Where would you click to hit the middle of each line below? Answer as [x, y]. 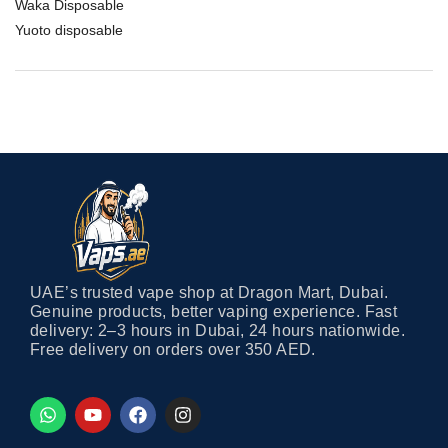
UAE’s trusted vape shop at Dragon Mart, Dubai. [209, 292]
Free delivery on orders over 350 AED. [173, 349]
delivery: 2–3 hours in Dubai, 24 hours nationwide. [217, 330]
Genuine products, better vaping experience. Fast [214, 311]
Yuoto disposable [69, 30]
